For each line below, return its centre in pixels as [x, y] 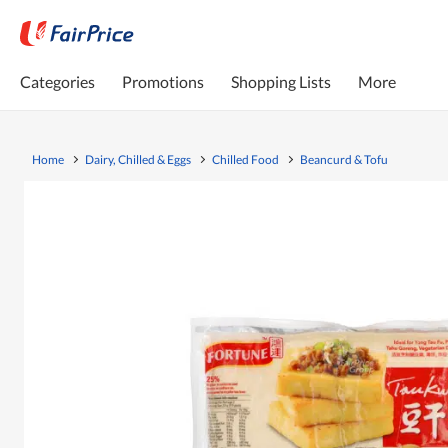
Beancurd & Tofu [344, 159]
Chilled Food [245, 159]
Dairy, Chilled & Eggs [138, 159]
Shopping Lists [281, 81]
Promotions [163, 81]
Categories [57, 81]
